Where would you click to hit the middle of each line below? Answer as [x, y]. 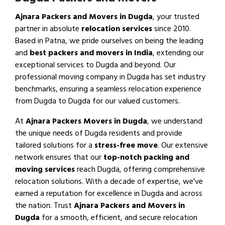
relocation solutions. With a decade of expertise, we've [109, 182]
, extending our [178, 53]
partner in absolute [48, 29]
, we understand [175, 121]
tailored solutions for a [55, 145]
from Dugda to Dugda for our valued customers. [97, 101]
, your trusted [176, 17]
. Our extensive [183, 145]
